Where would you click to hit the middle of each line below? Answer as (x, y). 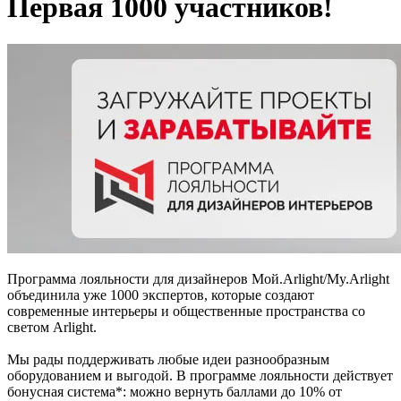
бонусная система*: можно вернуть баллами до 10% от (175, 391)
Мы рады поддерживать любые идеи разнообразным (168, 359)
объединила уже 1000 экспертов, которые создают (161, 294)
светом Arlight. (52, 327)
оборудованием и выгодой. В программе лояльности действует (200, 375)
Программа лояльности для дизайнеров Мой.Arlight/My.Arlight (198, 278)
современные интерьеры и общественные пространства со (186, 311)
